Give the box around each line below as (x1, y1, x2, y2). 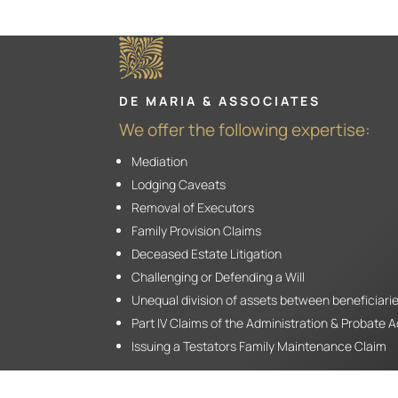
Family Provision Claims (131, 221, 262, 239)
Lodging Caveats (131, 175, 227, 193)
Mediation (131, 152, 188, 170)
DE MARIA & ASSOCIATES (119, 92, 322, 109)
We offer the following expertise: (119, 117, 371, 141)
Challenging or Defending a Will (131, 267, 306, 285)
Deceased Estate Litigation (131, 244, 283, 262)
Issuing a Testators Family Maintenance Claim (131, 337, 387, 354)
